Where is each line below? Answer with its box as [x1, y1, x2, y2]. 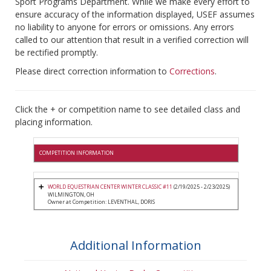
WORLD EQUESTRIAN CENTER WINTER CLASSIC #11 [48, 183, 172, 191]
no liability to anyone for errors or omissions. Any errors [15, 21, 234, 33]
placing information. [15, 116, 93, 128]
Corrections [169, 65, 215, 77]
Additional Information [70, 237, 201, 254]
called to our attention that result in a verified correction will [15, 34, 249, 46]
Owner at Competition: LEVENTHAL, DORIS [48, 198, 155, 206]
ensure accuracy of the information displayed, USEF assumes [15, 8, 255, 21]
